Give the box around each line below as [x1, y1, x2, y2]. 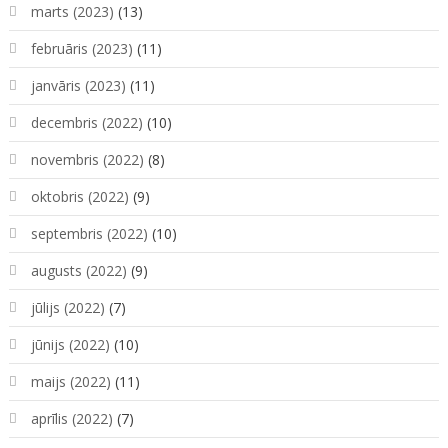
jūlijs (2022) [30, 298, 105, 318]
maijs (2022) [30, 372, 111, 392]
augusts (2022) [30, 261, 127, 281]
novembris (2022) [30, 150, 144, 170]
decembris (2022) [30, 113, 143, 133]
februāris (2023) [30, 39, 133, 59]
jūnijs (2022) [30, 335, 110, 355]
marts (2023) [30, 2, 114, 22]
